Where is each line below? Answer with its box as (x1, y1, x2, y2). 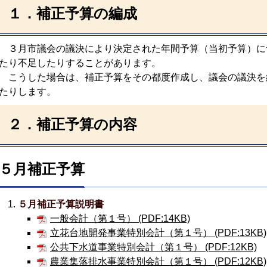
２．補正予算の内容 (8, 116, 137, 132)
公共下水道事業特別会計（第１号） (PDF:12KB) (50, 242, 257, 252)
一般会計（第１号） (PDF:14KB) (50, 213, 190, 223)
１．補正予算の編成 (8, 5, 137, 21)
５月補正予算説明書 (18, 199, 104, 209)
